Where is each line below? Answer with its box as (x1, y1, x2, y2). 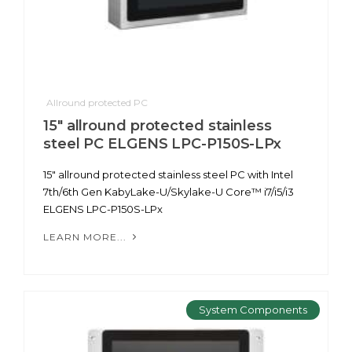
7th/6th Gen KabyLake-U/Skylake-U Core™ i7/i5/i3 (43, 185, 294, 198)
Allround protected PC (46, 96, 148, 108)
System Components (199, 302, 307, 316)
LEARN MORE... (43, 230, 130, 243)
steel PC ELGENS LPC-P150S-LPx (43, 134, 282, 152)
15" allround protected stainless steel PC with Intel (43, 167, 293, 181)
